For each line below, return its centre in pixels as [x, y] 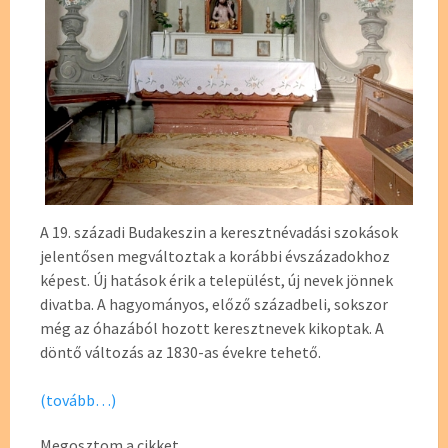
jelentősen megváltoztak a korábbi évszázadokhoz [215, 255]
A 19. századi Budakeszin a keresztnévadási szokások [219, 231]
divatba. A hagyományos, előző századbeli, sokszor [214, 303]
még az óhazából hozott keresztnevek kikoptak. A [212, 327]
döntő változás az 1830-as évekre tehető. [180, 351]
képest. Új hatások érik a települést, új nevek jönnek [216, 279]
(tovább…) [78, 399]
